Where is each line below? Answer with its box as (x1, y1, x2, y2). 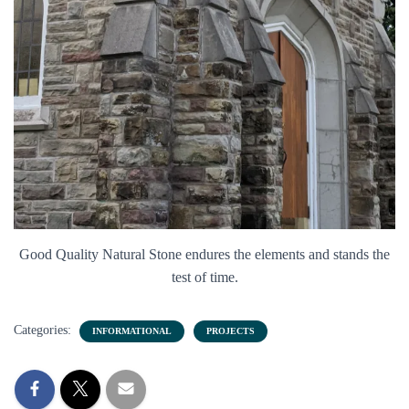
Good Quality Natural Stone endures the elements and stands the (19, 246, 390, 263)
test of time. (171, 269, 238, 286)
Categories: (14, 323, 75, 338)
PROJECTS (206, 326, 255, 337)
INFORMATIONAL (92, 326, 172, 337)
